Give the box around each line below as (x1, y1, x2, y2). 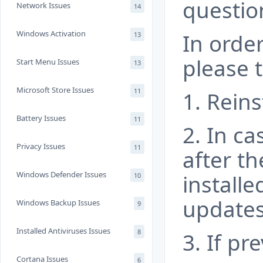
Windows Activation (16, 28, 86, 39)
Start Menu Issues (16, 56, 79, 67)
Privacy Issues (16, 141, 65, 151)
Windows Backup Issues (16, 197, 100, 208)
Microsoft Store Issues (16, 85, 94, 95)
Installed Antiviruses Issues (16, 225, 110, 236)
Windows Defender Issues (16, 169, 106, 180)
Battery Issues (16, 113, 66, 123)
